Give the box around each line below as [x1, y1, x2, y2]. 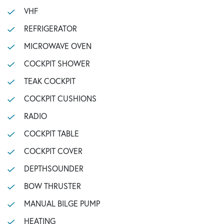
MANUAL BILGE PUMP [23, 198, 100, 208]
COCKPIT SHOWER [23, 58, 90, 68]
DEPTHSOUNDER [23, 163, 83, 173]
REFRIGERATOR [23, 23, 77, 33]
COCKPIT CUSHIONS [23, 93, 96, 103]
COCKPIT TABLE [23, 128, 79, 138]
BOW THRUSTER [23, 180, 81, 191]
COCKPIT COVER [23, 145, 82, 156]
